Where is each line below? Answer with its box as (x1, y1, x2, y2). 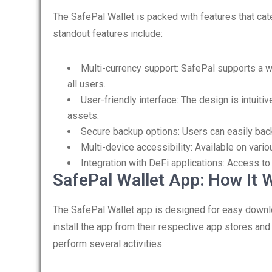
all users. (67, 78, 106, 90)
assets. (67, 110, 99, 121)
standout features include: (53, 28, 163, 39)
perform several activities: (53, 238, 164, 250)
